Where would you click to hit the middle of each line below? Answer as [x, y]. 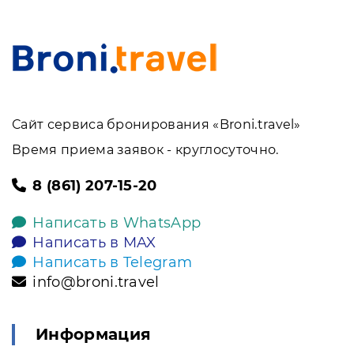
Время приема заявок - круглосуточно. [145, 149]
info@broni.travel [96, 282]
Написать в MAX [94, 242]
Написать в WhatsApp [117, 222]
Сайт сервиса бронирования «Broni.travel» [156, 124]
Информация [94, 334]
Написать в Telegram [113, 262]
